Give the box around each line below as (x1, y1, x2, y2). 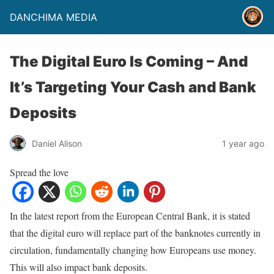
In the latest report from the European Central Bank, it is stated (10, 209, 250, 222)
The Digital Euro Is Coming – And (10, 53, 248, 70)
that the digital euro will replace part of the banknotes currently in (10, 226, 261, 239)
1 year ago (222, 138, 264, 149)
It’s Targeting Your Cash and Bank (10, 78, 256, 96)
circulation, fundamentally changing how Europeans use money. (10, 243, 256, 256)
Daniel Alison (32, 138, 82, 149)
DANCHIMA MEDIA (10, 11, 97, 23)
